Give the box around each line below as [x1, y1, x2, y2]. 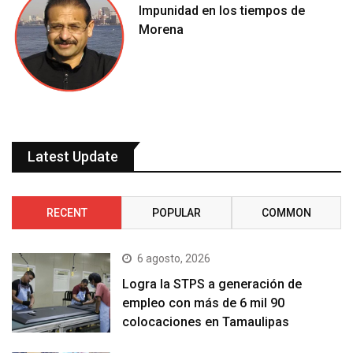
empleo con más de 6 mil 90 [122, 295, 285, 311]
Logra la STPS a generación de [122, 277, 303, 292]
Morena [139, 21, 184, 37]
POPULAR [151, 206, 201, 220]
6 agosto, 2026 [137, 252, 211, 266]
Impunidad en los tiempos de [139, 2, 306, 18]
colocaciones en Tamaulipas [122, 314, 290, 330]
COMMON [261, 206, 311, 220]
